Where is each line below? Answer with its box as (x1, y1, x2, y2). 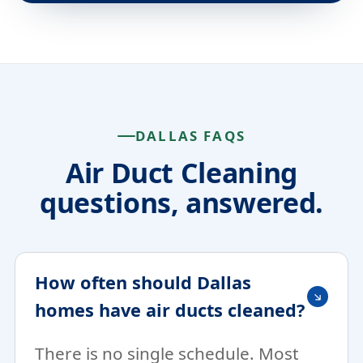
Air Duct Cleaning (65, 154, 298, 191)
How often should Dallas (35, 271, 251, 294)
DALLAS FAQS (135, 126, 246, 145)
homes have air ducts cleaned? (35, 298, 305, 322)
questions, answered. (39, 184, 324, 221)
